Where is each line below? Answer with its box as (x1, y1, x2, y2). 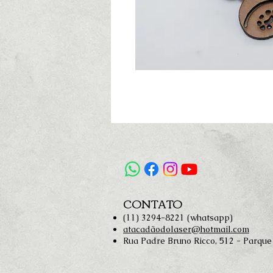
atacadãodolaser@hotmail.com (123, 224, 249, 235)
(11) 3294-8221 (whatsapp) (123, 212, 233, 223)
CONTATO (123, 193, 182, 214)
